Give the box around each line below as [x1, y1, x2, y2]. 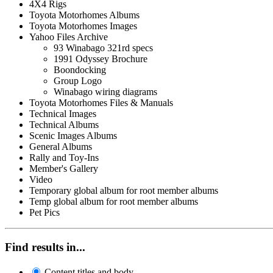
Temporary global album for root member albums [29, 185, 218, 196]
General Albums [29, 141, 92, 152]
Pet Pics [29, 207, 60, 218]
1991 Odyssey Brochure [54, 54, 147, 65]
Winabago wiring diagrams [54, 87, 157, 97]
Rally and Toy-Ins [29, 152, 99, 163]
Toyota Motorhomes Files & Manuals [29, 97, 173, 108]
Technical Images [29, 108, 96, 119]
